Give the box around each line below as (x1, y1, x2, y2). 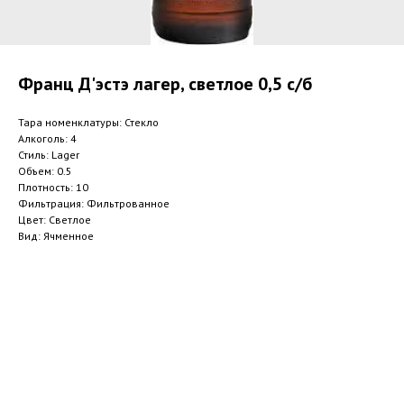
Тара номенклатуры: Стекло (18, 115, 159, 129)
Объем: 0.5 (18, 164, 72, 178)
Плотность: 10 (18, 180, 88, 194)
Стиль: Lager (18, 148, 79, 161)
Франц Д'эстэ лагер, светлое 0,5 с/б (18, 72, 312, 96)
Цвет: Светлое (18, 213, 91, 226)
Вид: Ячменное (18, 229, 94, 243)
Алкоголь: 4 (18, 132, 77, 145)
